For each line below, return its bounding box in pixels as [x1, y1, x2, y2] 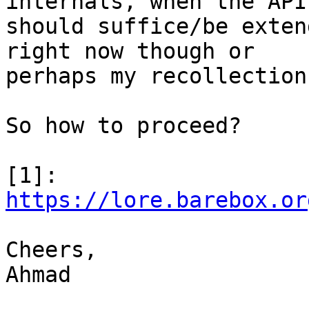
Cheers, [6, 237, 97, 263]
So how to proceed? [6, 113, 241, 139]
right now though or [6, 39, 255, 64]
